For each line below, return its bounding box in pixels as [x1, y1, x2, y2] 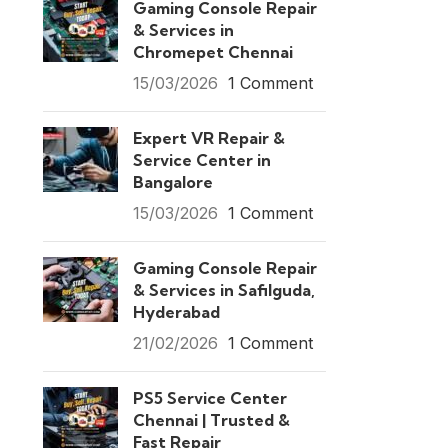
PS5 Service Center [132, 388, 287, 408]
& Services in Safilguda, [132, 280, 315, 300]
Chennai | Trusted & [132, 410, 290, 430]
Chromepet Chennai [132, 42, 293, 62]
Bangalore [132, 172, 213, 192]
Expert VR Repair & [132, 128, 285, 148]
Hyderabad [132, 302, 220, 322]
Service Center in [132, 150, 271, 170]
